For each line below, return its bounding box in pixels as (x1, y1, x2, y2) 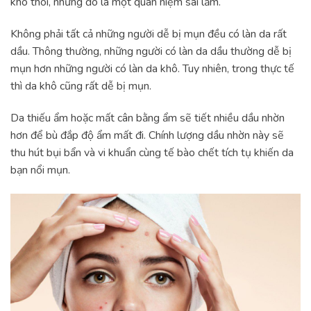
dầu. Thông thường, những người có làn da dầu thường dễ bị (10, 43, 292, 59)
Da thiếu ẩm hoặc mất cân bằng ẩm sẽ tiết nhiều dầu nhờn (10, 110, 285, 126)
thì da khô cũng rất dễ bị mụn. (10, 78, 151, 94)
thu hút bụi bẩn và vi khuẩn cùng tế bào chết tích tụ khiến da (10, 144, 294, 160)
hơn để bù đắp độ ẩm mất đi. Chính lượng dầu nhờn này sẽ (10, 127, 284, 143)
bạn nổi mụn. (10, 162, 70, 178)
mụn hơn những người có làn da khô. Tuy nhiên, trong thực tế (10, 60, 294, 76)
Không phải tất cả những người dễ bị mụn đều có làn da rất (10, 26, 287, 42)
